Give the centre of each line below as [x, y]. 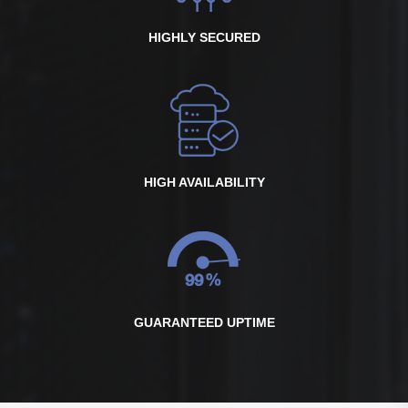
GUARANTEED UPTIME [204, 322]
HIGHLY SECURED [204, 37]
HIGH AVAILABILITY [204, 182]
